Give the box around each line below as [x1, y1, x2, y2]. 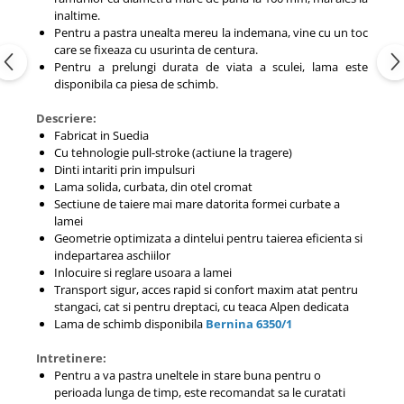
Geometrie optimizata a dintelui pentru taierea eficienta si [54, 230, 363, 246]
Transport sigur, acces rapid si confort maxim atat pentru [54, 281, 358, 298]
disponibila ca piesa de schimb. [54, 76, 218, 92]
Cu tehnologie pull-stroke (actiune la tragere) [54, 144, 292, 161]
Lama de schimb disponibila [54, 316, 206, 332]
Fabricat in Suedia [54, 127, 149, 143]
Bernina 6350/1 [206, 316, 292, 332]
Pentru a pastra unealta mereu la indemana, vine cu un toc [54, 24, 368, 41]
